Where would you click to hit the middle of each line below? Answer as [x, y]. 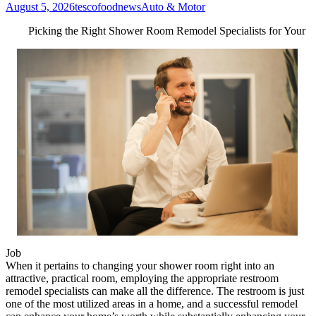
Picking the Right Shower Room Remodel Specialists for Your [167, 30]
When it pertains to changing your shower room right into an [140, 265]
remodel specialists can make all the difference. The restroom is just [155, 291]
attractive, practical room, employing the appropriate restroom [142, 278]
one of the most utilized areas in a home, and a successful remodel [152, 303]
